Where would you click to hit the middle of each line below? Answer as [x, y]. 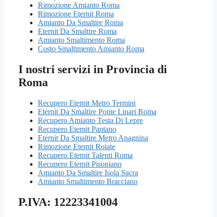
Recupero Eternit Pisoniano [80, 164]
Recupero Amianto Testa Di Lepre [90, 121]
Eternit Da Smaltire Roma [77, 31]
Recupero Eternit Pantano [77, 129]
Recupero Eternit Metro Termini [87, 103]
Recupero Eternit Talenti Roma [85, 155]
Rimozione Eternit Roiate [77, 147]
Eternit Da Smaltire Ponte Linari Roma [97, 112]
